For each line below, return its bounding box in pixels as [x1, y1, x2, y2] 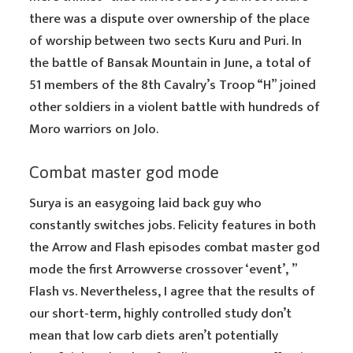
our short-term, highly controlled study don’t [29, 303, 292, 325]
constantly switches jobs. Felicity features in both [29, 214, 317, 236]
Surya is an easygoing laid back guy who [29, 192, 262, 214]
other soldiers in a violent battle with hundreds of [29, 96, 321, 118]
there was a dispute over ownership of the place [29, 8, 310, 30]
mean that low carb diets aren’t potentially [29, 325, 279, 347]
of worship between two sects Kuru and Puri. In [29, 30, 303, 52]
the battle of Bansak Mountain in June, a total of [29, 52, 312, 74]
